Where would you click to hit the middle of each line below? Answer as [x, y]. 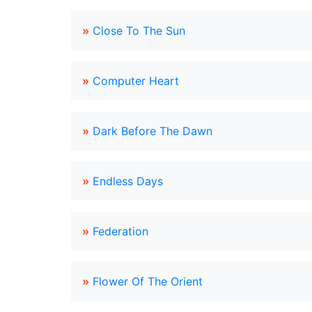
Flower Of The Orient [148, 281]
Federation [120, 231]
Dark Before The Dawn [153, 131]
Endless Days [128, 181]
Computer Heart [136, 81]
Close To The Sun [139, 31]
